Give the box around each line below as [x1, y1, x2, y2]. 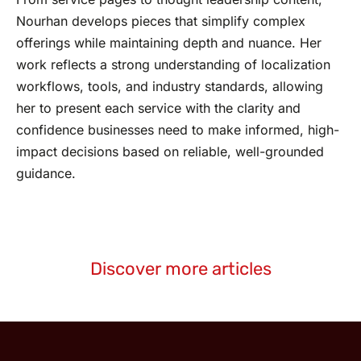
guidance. [16, 165, 76, 182]
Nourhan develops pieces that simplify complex [16, 13, 305, 30]
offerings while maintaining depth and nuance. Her [16, 35, 322, 52]
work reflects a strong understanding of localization [16, 56, 330, 73]
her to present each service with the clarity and [16, 100, 301, 117]
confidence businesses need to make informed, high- [16, 122, 339, 139]
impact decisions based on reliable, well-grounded [16, 143, 324, 160]
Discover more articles [89, 258, 272, 280]
